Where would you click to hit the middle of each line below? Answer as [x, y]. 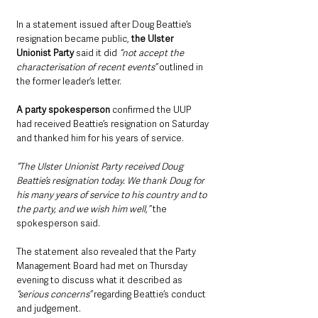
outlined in [182, 67]
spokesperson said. [58, 224]
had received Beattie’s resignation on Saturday [114, 124]
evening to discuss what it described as [99, 280]
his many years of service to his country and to [113, 195]
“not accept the [153, 53]
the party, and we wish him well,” [84, 209]
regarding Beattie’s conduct [151, 295]
